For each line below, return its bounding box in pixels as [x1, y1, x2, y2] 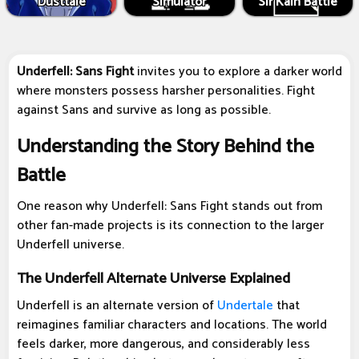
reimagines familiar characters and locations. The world [17, 314, 327, 337]
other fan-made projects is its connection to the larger [17, 215, 324, 237]
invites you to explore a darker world [134, 61, 342, 83]
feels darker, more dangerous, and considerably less [17, 333, 310, 356]
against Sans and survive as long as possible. [17, 99, 271, 122]
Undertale [217, 295, 273, 317]
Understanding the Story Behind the [17, 131, 314, 163]
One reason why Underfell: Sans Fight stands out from [17, 196, 322, 218]
